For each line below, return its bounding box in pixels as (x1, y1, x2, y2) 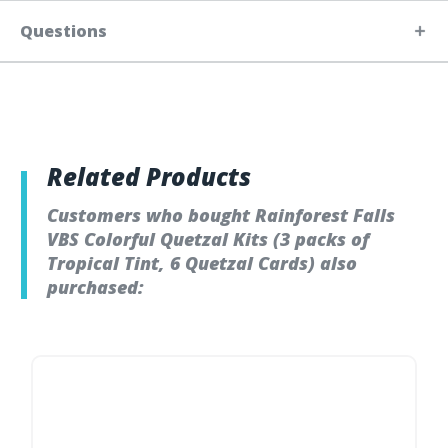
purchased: (47, 275, 144, 300)
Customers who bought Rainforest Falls (47, 203, 395, 228)
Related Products (47, 160, 251, 194)
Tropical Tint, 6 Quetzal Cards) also (47, 251, 357, 276)
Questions (20, 20, 107, 43)
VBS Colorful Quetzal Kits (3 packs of (47, 227, 369, 252)
